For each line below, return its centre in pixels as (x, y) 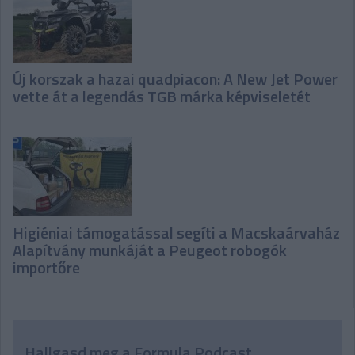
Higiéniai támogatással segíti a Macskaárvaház (176, 233)
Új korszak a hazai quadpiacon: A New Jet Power (175, 79)
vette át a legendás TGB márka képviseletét (162, 96)
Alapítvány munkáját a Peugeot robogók (150, 250)
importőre (46, 267)
